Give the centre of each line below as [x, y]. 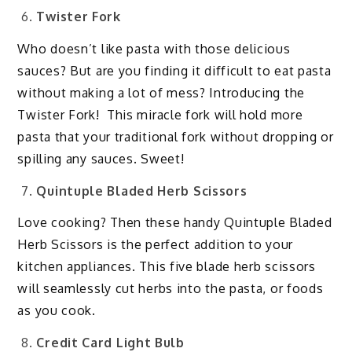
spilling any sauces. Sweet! [101, 158]
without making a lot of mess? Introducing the [161, 92]
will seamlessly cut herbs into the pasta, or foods [170, 289]
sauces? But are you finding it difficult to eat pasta [174, 70]
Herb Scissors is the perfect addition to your [155, 245]
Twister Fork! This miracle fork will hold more [160, 114]
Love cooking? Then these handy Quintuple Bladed [175, 223]
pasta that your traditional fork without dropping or [176, 136]
